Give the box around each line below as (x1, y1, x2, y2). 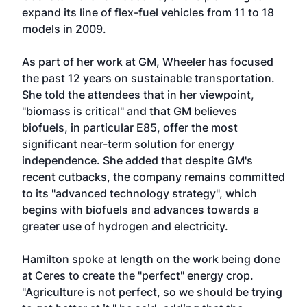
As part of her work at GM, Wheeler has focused (22, 55, 273, 69)
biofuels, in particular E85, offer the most (22, 121, 238, 134)
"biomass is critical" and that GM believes (22, 104, 237, 118)
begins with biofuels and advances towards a (22, 203, 259, 217)
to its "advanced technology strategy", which (22, 186, 257, 200)
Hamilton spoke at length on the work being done (22, 252, 280, 266)
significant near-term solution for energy (22, 137, 234, 151)
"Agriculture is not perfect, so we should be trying (22, 285, 282, 299)
